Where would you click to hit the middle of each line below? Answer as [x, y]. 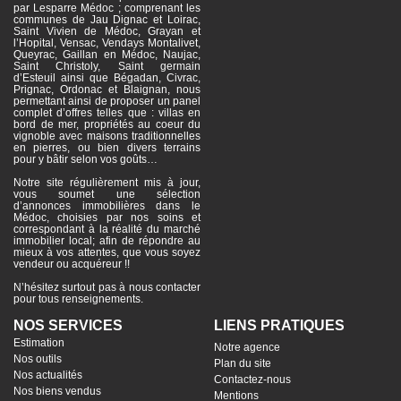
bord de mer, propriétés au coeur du [107, 124]
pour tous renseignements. [78, 299]
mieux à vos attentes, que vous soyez [107, 252]
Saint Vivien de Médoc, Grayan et [107, 31]
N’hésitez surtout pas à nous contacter [107, 287]
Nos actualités [48, 375]
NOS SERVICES [68, 325]
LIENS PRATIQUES [279, 325]
